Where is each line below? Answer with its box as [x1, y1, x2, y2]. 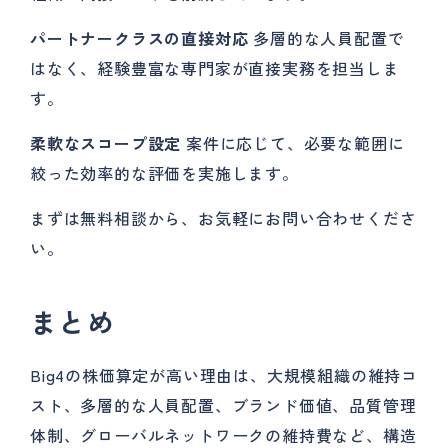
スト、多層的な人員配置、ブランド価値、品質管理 [30, 393, 417, 417]
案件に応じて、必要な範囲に [181, 131, 405, 155]
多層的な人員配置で [248, 26, 405, 50]
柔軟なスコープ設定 [30, 131, 182, 155]
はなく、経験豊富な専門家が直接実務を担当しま [30, 56, 400, 80]
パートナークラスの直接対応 [30, 26, 249, 50]
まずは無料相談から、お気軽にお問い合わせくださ [30, 206, 417, 230]
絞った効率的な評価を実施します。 [30, 161, 299, 185]
